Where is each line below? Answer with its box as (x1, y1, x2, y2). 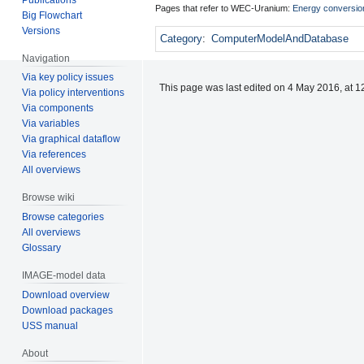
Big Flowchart (22, 9, 83, 21)
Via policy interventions (22, 87, 125, 99)
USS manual (22, 319, 79, 331)
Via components (22, 102, 94, 115)
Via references (22, 149, 87, 161)
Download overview (22, 288, 110, 301)
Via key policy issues (22, 71, 115, 84)
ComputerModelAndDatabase (211, 32, 349, 45)
